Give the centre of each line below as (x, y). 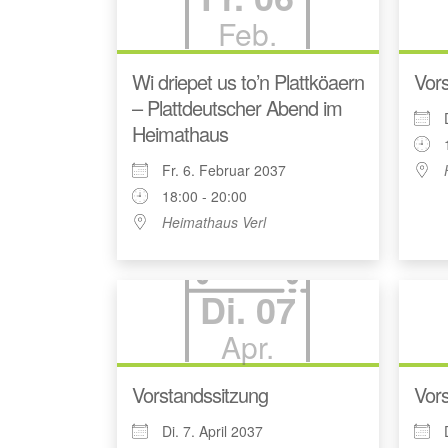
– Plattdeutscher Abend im (237, 107)
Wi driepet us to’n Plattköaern (248, 81)
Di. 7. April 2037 (212, 431)
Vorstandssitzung (200, 395)
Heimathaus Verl (214, 221)
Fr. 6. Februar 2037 (224, 169)
